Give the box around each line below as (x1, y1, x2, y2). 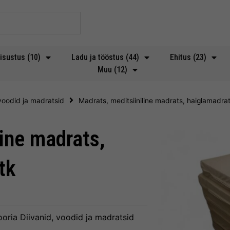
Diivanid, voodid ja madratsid (20, 212, 134, 223)
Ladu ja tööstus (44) (71, 52, 139, 62)
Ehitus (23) (170, 52, 206, 62)
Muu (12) (98, 65, 127, 74)
